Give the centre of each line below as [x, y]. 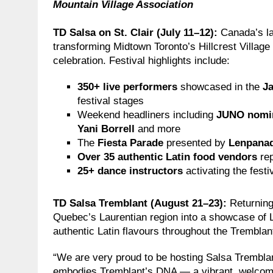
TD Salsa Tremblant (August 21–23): [141, 203]
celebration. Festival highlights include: [141, 60]
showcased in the [220, 87]
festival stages [111, 101]
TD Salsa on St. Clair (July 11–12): [137, 32]
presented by [196, 143]
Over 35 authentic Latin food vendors [167, 157]
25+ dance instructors [130, 171]
